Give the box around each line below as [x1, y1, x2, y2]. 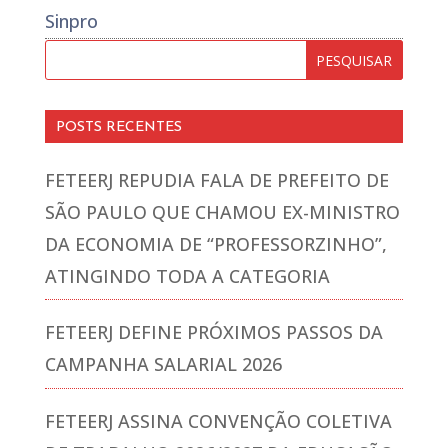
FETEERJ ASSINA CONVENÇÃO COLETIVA [44, 408, 392, 433]
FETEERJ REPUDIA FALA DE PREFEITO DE [44, 168, 389, 193]
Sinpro [44, 8, 98, 33]
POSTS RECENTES [55, 119, 182, 135]
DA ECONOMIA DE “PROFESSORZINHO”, [44, 232, 387, 257]
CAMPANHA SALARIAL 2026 [44, 352, 282, 377]
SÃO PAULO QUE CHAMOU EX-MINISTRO [44, 200, 400, 225]
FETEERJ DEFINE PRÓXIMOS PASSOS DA [44, 320, 383, 345]
